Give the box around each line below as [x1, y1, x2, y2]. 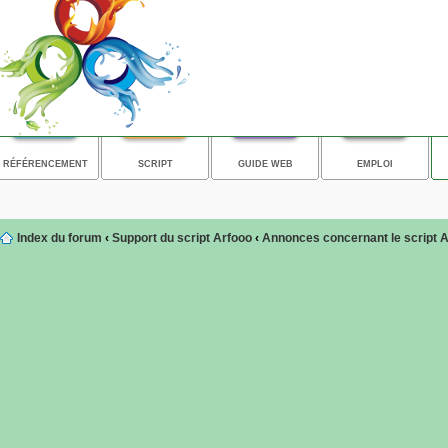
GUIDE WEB [237, 159, 293, 169]
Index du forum [17, 231, 102, 245]
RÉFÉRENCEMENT [2, 159, 88, 169]
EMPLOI [357, 159, 393, 169]
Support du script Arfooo [112, 231, 252, 245]
